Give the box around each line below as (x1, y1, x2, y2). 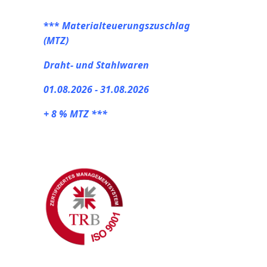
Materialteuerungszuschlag (62, 18, 190, 32)
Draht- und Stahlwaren (44, 58, 149, 72)
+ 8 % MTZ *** (44, 107, 107, 120)
